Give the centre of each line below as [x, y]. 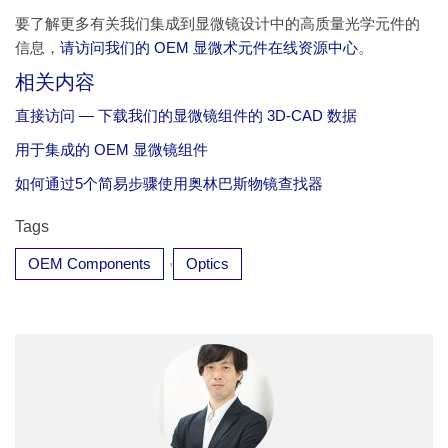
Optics [207, 264]
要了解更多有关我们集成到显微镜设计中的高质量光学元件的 [217, 24]
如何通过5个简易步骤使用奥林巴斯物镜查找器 [169, 184]
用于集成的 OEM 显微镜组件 [111, 150]
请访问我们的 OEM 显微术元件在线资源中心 [209, 48]
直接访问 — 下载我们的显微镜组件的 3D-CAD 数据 [186, 116]
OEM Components [89, 264]
